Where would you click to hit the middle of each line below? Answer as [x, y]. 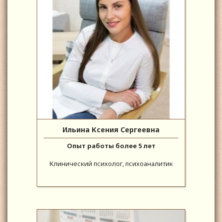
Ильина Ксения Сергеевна [111, 130]
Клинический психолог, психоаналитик [111, 164]
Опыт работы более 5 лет [111, 146]
